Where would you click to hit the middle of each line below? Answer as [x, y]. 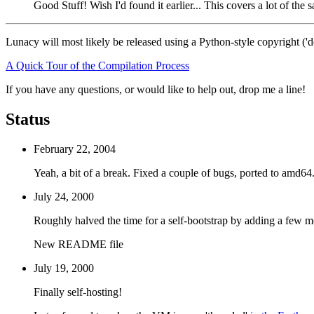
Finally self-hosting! [78, 292]
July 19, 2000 [64, 268]
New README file [78, 244]
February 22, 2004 [75, 149]
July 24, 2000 [64, 196]
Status [28, 119]
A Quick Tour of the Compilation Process [97, 66]
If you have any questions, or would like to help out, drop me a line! [156, 89]
